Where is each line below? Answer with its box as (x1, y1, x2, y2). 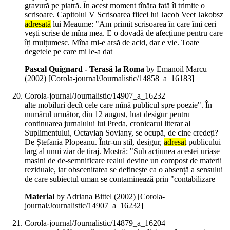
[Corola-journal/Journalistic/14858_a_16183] (48, 74, 194, 83)
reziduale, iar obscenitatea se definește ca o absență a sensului (25, 165, 223, 175)
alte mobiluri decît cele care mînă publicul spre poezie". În (25, 101, 212, 110)
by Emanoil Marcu (144, 65, 207, 74)
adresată (25, 20, 51, 29)
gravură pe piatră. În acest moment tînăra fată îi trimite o (25, 1, 205, 10)
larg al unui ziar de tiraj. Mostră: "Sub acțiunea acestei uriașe (25, 147, 220, 156)
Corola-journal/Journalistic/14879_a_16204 (25, 219, 165, 228)
